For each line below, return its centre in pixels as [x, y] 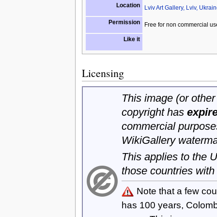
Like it [132, 39]
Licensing [103, 73]
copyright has [154, 112]
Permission [124, 22]
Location [128, 5]
